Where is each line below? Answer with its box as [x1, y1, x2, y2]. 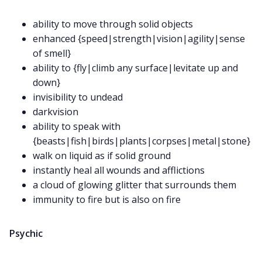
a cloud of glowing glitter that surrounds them [33, 178, 236, 192]
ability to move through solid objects [33, 18, 193, 31]
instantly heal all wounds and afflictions [33, 164, 205, 177]
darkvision [33, 105, 78, 119]
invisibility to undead [33, 91, 123, 104]
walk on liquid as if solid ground [33, 149, 171, 163]
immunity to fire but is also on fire [33, 193, 181, 206]
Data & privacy [98, 23, 164, 36]
